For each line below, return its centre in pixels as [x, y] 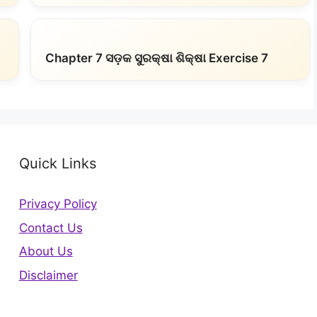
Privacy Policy [58, 204]
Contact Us [51, 227]
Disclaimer [48, 275]
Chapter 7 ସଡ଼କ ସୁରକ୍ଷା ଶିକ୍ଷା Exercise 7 [156, 58]
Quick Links [57, 163]
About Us [46, 251]
